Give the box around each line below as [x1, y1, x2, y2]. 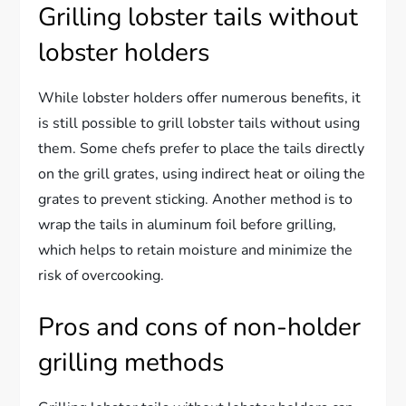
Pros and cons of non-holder [38, 309, 362, 344]
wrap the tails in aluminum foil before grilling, [38, 214, 337, 235]
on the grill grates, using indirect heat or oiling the [38, 163, 366, 184]
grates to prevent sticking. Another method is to [38, 188, 353, 209]
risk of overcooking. [38, 265, 165, 285]
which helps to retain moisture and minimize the [38, 239, 353, 260]
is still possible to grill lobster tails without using [38, 112, 361, 133]
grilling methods [38, 344, 225, 380]
